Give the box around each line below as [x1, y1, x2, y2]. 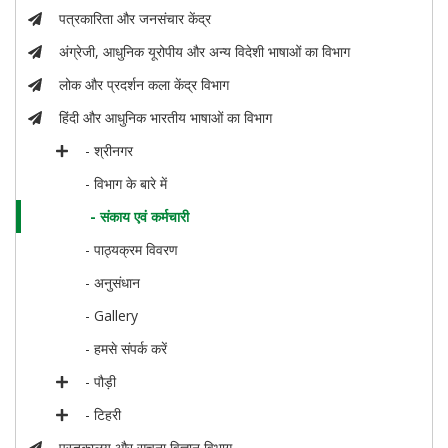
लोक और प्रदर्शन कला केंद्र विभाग [59, 75, 230, 94]
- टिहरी [85, 405, 122, 424]
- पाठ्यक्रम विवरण [85, 240, 179, 259]
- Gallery [85, 306, 139, 325]
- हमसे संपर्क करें [85, 339, 168, 358]
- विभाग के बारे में [85, 174, 168, 193]
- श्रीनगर [85, 141, 134, 160]
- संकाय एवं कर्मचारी [89, 207, 189, 226]
